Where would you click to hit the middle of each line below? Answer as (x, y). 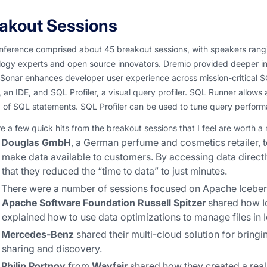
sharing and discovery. (52, 248)
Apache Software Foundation (68, 202)
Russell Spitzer (171, 202)
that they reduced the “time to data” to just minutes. (114, 171)
